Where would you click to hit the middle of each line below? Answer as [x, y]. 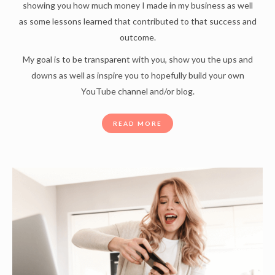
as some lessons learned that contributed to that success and [137, 21]
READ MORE [137, 123]
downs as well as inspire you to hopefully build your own [137, 75]
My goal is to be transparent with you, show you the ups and [137, 59]
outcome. [137, 37]
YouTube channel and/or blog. [137, 91]
